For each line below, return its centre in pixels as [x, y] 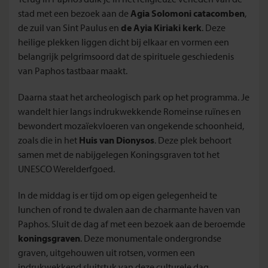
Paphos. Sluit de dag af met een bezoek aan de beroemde [132, 223]
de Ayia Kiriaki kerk [161, 27]
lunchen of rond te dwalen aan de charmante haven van [129, 209]
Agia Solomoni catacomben [188, 13]
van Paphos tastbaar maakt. [73, 70]
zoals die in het [48, 140]
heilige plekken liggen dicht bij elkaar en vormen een [124, 42]
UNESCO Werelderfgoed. [66, 168]
